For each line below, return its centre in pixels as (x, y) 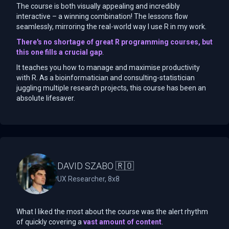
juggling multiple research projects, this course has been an (111, 88)
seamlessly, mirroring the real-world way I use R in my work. (111, 26)
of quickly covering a (49, 222)
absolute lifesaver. (46, 98)
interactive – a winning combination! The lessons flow (102, 16)
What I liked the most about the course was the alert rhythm (112, 211)
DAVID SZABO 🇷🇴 (96, 166)
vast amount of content (122, 222)
